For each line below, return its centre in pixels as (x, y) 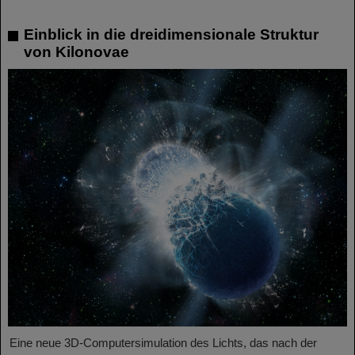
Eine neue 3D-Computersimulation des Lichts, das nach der (163, 343)
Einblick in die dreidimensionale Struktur (171, 35)
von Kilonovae (76, 52)
